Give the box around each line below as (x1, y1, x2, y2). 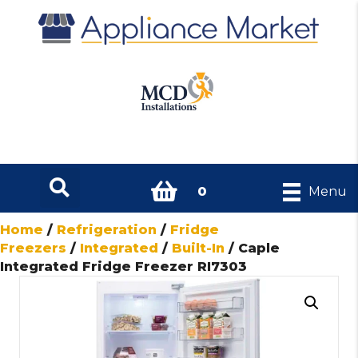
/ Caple (225, 240, 280, 256)
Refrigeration (57, 221, 157, 237)
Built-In (172, 240, 225, 256)
